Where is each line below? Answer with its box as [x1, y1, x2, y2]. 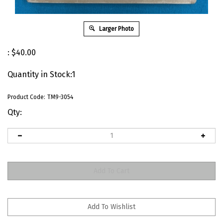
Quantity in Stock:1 [7, 69, 75, 79]
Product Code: [7, 93, 45, 101]
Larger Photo [98, 25, 134, 32]
